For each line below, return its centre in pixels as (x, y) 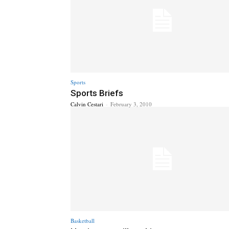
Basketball (83, 221)
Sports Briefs (97, 93)
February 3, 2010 (131, 104)
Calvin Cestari (87, 104)
